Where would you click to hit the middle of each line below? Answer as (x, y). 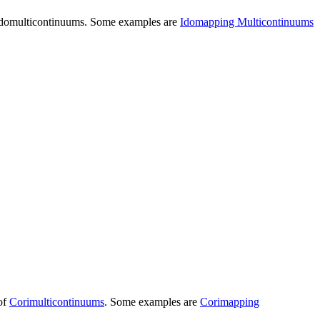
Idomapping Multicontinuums (247, 21)
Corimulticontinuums (57, 301)
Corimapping (230, 301)
